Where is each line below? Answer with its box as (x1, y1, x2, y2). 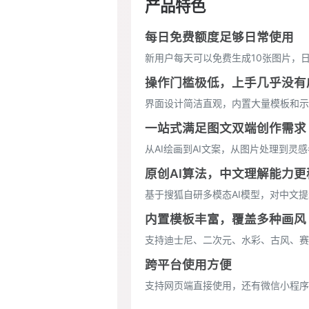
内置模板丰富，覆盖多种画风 (145, 212, 306, 226)
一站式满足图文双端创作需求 (145, 121, 306, 135)
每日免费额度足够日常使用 (145, 30, 294, 44)
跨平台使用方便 (145, 257, 232, 272)
